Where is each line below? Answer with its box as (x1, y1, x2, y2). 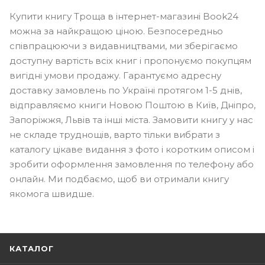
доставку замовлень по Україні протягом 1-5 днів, (9, 84, 242, 96)
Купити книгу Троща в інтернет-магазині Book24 (9, 10, 238, 22)
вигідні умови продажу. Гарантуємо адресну (9, 69, 221, 81)
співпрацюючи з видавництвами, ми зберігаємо (9, 40, 238, 51)
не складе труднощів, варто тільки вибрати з (9, 128, 220, 140)
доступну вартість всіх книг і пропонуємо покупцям (9, 54, 251, 66)
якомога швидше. (9, 188, 94, 199)
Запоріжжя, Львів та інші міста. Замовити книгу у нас (9, 114, 253, 125)
